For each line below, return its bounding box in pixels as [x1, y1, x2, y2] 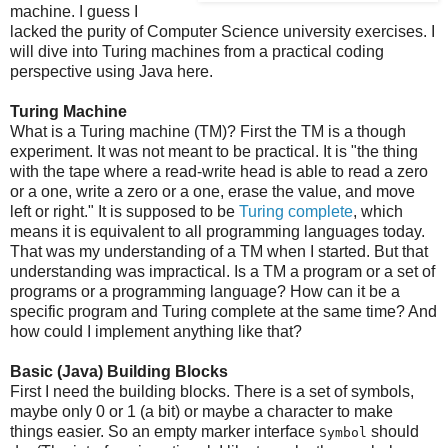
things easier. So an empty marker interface [10, 422, 319, 440]
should [367, 422, 419, 440]
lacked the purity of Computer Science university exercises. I [10, 22, 435, 40]
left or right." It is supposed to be [10, 202, 239, 220]
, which [353, 202, 403, 220]
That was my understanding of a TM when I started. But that [10, 242, 428, 260]
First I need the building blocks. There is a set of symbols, [10, 382, 414, 400]
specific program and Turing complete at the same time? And [10, 302, 437, 320]
